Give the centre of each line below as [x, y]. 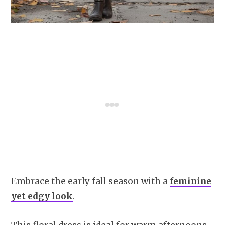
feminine [191, 181]
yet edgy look [42, 196]
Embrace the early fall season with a [90, 181]
